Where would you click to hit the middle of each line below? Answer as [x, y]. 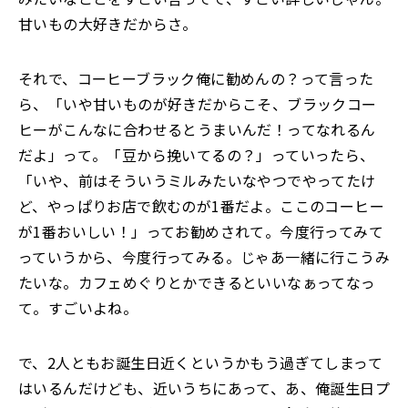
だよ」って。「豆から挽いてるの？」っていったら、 [197, 155]
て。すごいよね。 [78, 308]
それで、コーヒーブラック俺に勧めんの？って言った [196, 78]
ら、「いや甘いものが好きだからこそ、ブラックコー [198, 104]
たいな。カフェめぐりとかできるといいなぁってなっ [197, 282]
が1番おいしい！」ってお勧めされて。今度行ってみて [201, 231]
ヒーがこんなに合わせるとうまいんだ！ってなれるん [197, 129]
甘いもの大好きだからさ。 [108, 24]
